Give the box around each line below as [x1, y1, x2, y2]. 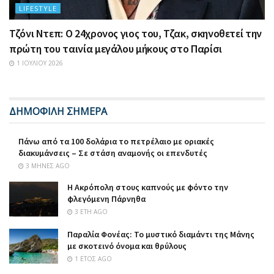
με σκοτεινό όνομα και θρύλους [67, 240, 187, 252]
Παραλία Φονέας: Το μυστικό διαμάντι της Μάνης [67, 229, 254, 240]
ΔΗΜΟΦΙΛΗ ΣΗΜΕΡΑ [9, 104, 107, 118]
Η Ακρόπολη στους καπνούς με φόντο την [67, 181, 228, 193]
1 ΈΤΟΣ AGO [73, 254, 112, 264]
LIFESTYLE [19, 3, 57, 13]
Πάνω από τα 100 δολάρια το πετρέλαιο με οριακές [18, 135, 214, 147]
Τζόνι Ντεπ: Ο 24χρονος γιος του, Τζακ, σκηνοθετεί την [9, 26, 262, 40]
